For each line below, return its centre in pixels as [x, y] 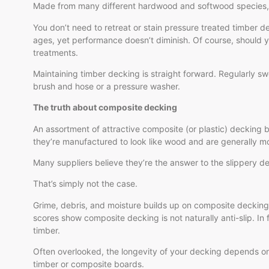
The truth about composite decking [105, 107]
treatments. [56, 52]
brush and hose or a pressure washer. [107, 86]
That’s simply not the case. [85, 184]
